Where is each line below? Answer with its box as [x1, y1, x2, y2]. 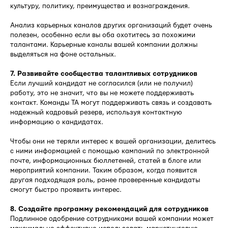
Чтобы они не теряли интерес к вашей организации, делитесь [10, 137, 216, 145]
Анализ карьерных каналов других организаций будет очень [10, 21, 212, 29]
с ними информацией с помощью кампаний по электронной [10, 147, 209, 155]
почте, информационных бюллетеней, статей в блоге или [10, 157, 201, 164]
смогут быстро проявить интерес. [10, 186, 122, 193]
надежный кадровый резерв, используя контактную [10, 108, 182, 116]
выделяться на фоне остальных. [10, 50, 116, 58]
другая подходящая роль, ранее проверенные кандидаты [10, 176, 200, 184]
